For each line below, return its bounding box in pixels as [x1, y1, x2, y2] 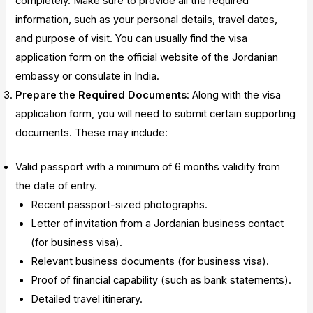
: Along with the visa [187, 89, 282, 102]
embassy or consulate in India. [15, 70, 160, 83]
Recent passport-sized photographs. [31, 198, 208, 211]
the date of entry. [15, 179, 98, 192]
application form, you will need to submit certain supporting [15, 108, 296, 121]
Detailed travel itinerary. [31, 292, 143, 305]
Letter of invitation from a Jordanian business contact [31, 217, 284, 230]
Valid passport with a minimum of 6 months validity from [15, 160, 281, 173]
